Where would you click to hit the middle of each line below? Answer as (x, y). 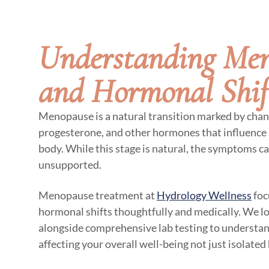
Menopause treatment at (98, 195)
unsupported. (70, 164)
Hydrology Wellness (204, 195)
